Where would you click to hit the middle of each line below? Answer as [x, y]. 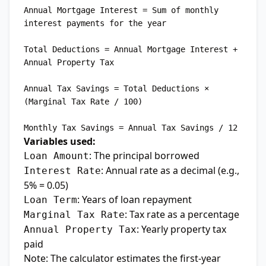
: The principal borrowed [144, 156]
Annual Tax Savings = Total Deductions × [116, 88]
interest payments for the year [95, 23]
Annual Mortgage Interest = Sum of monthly [121, 10]
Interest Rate [62, 171]
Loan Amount [56, 156]
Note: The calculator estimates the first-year [122, 258]
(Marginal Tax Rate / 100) [83, 102]
